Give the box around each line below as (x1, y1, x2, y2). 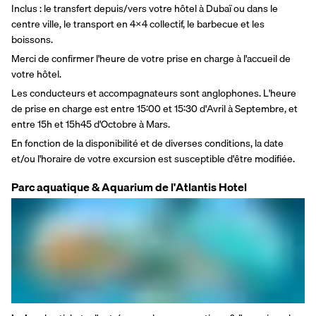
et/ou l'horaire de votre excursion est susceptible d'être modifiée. (11, 150, 295, 166)
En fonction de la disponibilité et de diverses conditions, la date (11, 135, 284, 151)
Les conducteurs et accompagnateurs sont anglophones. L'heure (11, 85, 296, 101)
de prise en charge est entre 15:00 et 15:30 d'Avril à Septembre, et (11, 100, 298, 116)
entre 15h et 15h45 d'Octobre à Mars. (11, 116, 170, 132)
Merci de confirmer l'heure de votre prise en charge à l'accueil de (11, 50, 291, 66)
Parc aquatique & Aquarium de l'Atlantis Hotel (11, 177, 247, 196)
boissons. (11, 31, 53, 47)
